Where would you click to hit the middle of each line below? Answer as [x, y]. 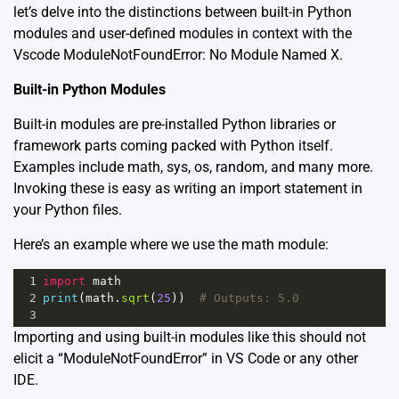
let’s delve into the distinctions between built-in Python [183, 12]
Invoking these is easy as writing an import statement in [188, 189]
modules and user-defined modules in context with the [183, 34]
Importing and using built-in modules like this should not [190, 338]
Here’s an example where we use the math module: [171, 245]
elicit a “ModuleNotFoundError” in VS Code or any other [186, 359]
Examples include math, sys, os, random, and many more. [193, 167]
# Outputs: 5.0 [249, 298]
